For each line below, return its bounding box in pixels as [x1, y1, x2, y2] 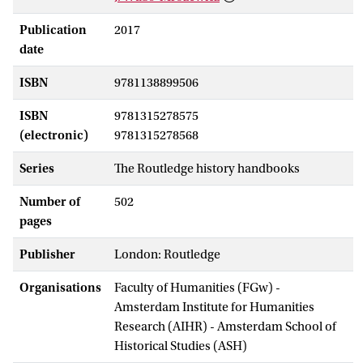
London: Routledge [114, 246, 220, 262]
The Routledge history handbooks [114, 160, 300, 176]
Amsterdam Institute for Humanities [114, 299, 314, 314]
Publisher [19, 246, 75, 262]
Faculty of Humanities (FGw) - [114, 280, 280, 295]
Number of [19, 194, 80, 209]
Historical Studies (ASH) [114, 338, 247, 353]
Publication [19, 22, 87, 37]
